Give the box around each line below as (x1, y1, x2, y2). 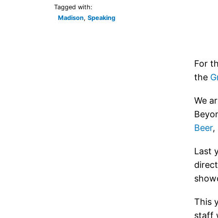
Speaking (88, 14, 115, 21)
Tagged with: (54, 3, 92, 11)
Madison (58, 14, 84, 21)
